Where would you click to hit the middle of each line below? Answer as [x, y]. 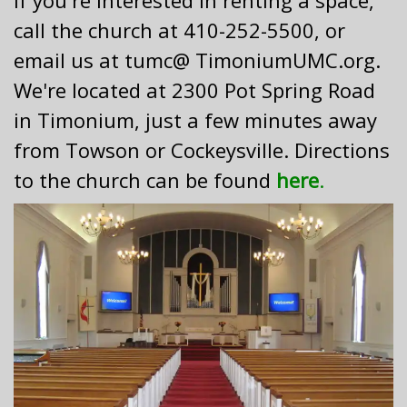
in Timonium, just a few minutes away [195, 120]
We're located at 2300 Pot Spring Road [194, 90]
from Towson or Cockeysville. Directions [202, 150]
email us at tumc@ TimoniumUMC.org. [197, 60]
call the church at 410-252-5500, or [179, 30]
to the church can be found [145, 180]
